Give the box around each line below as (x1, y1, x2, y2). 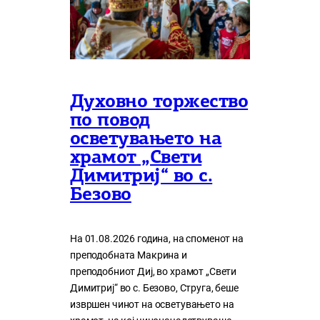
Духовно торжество (70, 92, 249, 112)
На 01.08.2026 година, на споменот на (70, 232, 244, 245)
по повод (70, 111, 150, 131)
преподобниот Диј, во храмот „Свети (70, 265, 237, 278)
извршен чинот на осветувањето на (70, 298, 234, 311)
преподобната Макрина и (70, 249, 187, 261)
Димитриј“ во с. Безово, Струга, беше (70, 281, 239, 294)
